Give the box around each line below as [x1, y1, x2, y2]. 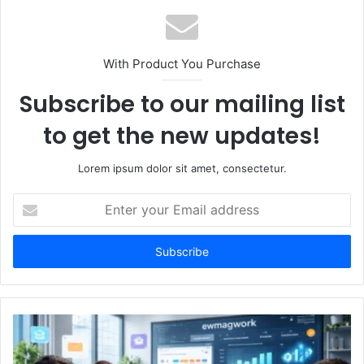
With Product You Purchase [103, 56, 261, 72]
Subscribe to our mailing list [19, 89, 345, 121]
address [12, 245, 53, 259]
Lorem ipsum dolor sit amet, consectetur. [77, 162, 287, 175]
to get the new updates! [43, 120, 321, 153]
